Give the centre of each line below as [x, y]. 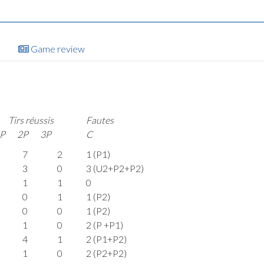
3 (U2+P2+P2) [115, 168]
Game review [57, 49]
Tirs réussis [31, 120]
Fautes [100, 120]
